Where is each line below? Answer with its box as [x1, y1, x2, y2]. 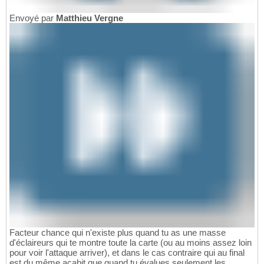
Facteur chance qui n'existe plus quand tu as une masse [9, 227, 226, 238]
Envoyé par [9, 13, 56, 24]
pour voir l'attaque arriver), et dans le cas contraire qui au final [9, 247, 245, 258]
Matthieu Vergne [56, 13, 123, 24]
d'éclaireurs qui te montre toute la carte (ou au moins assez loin [9, 237, 252, 248]
